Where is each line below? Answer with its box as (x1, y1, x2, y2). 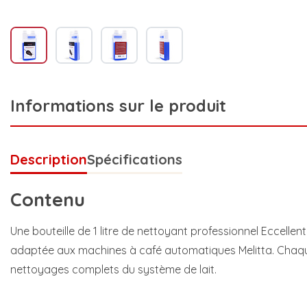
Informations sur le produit (10, 95, 226, 116)
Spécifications (87, 151, 182, 169)
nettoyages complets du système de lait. (10, 262, 217, 276)
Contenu (10, 187, 85, 211)
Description (10, 151, 87, 169)
